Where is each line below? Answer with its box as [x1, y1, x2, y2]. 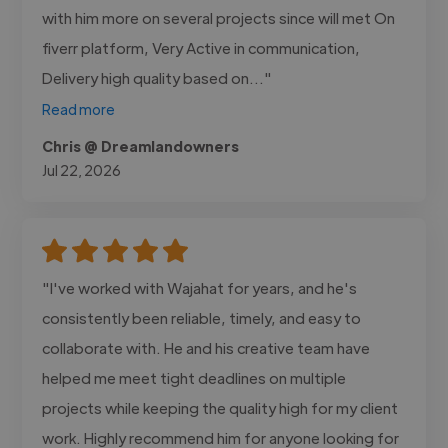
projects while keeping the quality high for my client [42, 397, 399, 417]
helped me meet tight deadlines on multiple [42, 367, 347, 387]
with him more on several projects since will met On [42, 7, 396, 27]
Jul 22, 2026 [42, 160, 122, 179]
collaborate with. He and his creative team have [42, 337, 371, 357]
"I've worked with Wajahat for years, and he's [42, 277, 358, 297]
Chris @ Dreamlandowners [42, 136, 240, 155]
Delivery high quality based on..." [42, 67, 273, 87]
